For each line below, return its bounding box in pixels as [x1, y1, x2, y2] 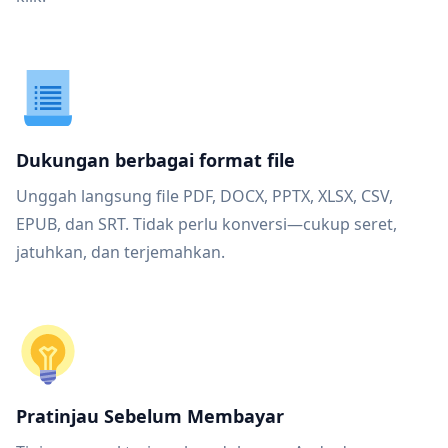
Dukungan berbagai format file [16, 148, 295, 172]
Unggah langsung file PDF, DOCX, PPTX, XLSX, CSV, [16, 185, 393, 207]
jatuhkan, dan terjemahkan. [16, 241, 225, 263]
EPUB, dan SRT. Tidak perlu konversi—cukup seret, [16, 213, 397, 235]
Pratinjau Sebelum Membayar [16, 404, 284, 428]
